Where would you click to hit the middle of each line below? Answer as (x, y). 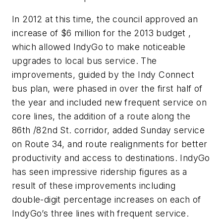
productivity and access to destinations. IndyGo (111, 158)
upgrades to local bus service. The (84, 61)
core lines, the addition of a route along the (101, 116)
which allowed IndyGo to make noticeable (99, 47)
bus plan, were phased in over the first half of (107, 89)
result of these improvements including (94, 186)
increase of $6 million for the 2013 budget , (102, 33)
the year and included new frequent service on (109, 103)
